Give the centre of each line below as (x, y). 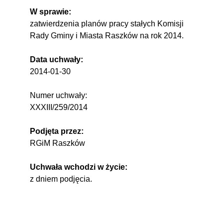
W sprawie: (51, 12)
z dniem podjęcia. (61, 179)
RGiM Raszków (57, 143)
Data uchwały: (56, 59)
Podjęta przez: (57, 131)
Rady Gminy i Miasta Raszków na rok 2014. (107, 36)
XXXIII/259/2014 (59, 107)
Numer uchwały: (58, 95)
